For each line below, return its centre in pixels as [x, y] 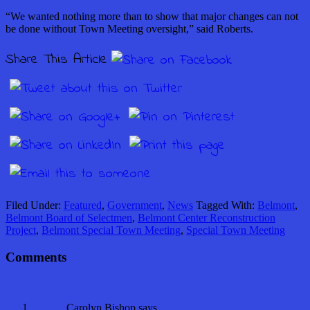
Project [21, 230]
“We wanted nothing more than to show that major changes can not [152, 17]
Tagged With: [227, 206]
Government [135, 206]
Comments [36, 257]
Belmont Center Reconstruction [207, 218]
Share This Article [56, 60]
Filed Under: [35, 206]
